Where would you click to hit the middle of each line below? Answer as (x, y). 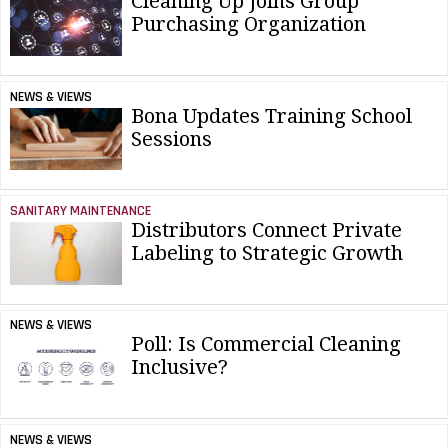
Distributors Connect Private (266, 230)
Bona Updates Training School (271, 115)
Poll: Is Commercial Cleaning (266, 344)
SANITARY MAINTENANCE (80, 211)
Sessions (171, 138)
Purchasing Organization (248, 24)
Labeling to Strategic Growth (267, 253)
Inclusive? (179, 367)
